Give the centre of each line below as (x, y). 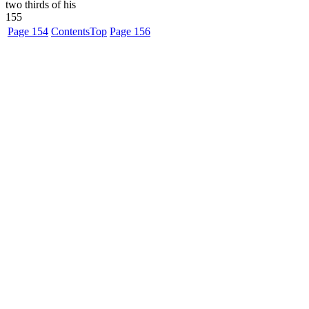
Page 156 (130, 31)
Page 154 (28, 31)
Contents (70, 31)
